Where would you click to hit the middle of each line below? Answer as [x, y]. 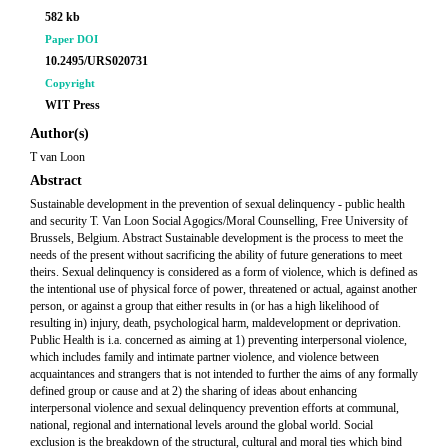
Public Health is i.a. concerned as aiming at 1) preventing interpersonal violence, [218, 340]
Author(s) [59, 133]
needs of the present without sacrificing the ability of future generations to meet [216, 255]
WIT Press [72, 105]
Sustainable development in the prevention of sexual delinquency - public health [217, 204]
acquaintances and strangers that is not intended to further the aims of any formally [224, 374]
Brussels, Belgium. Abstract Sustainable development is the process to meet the [216, 238]
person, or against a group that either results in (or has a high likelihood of [204, 306]
